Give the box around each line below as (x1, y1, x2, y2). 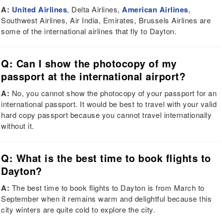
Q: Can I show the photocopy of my (1, 56, 177, 71)
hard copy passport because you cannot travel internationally (1, 110, 212, 120)
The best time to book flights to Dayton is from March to (9, 182, 205, 193)
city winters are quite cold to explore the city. (1, 204, 156, 215)
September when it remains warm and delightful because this (1, 193, 212, 204)
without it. (1, 120, 34, 131)
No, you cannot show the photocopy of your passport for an (9, 88, 217, 99)
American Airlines (122, 4, 188, 15)
